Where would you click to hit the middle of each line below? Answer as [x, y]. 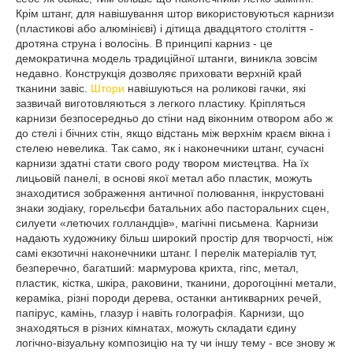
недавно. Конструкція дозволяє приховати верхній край [159, 73]
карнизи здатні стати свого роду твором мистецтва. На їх [162, 163]
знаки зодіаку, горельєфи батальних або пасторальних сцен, [173, 208]
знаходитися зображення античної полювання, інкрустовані [170, 193]
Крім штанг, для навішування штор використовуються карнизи [175, 13]
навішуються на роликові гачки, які [215, 88]
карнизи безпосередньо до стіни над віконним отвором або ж [174, 118]
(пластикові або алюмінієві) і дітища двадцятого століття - [165, 28]
